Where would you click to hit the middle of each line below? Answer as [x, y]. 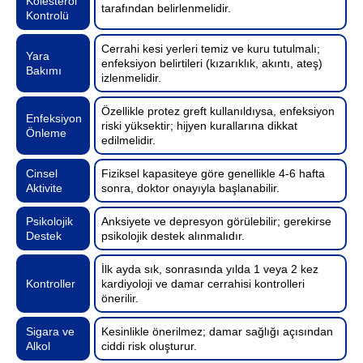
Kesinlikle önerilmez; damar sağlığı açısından [218, 331]
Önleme [46, 132]
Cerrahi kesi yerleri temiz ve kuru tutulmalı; [211, 48]
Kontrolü [47, 15]
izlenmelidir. [132, 77]
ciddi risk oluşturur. [149, 346]
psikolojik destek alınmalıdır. [173, 235]
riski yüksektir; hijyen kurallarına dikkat [200, 125]
